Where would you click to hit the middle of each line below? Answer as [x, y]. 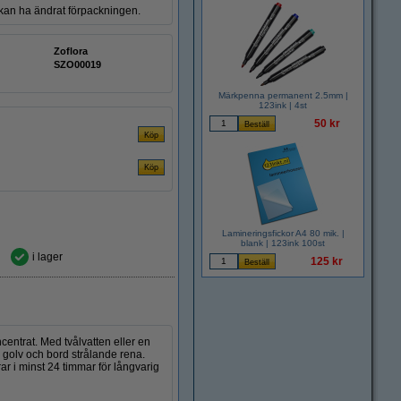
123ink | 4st [283, 105]
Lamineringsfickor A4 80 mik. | [283, 233]
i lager [47, 257]
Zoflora [71, 51]
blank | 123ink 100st [283, 243]
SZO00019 [77, 64]
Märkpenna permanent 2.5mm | [283, 95]
